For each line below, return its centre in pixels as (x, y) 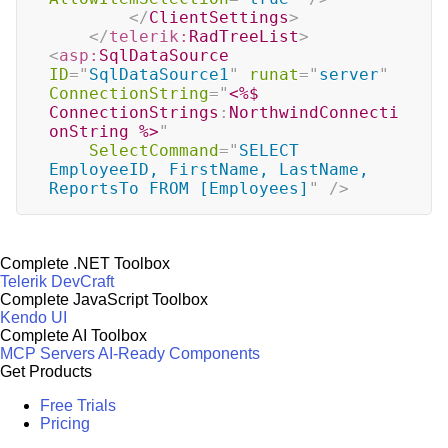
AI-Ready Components (179, 353)
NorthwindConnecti (314, 112)
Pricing (65, 423)
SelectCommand (154, 150)
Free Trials (78, 405)
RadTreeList (244, 36)
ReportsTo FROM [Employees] (179, 188)
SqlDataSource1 (159, 74)
